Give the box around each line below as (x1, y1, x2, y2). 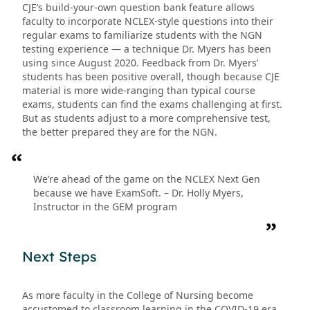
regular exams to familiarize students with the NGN (22, 28, 262, 42)
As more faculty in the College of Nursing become (22, 289, 253, 302)
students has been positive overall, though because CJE (22, 70, 280, 84)
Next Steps (22, 248, 97, 266)
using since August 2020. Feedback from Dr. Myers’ (22, 56, 258, 70)
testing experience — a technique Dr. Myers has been (22, 42, 271, 56)
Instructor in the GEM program (33, 200, 177, 214)
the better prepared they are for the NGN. (22, 125, 217, 139)
